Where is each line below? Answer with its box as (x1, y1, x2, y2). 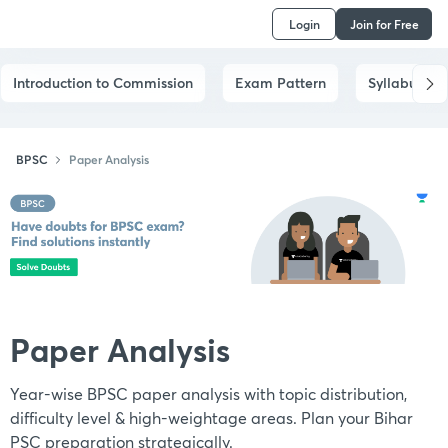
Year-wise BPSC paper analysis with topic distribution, (10, 383, 407, 405)
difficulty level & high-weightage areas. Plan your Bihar (10, 407, 413, 429)
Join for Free (349, 15, 419, 32)
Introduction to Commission (13, 73, 193, 92)
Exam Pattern (235, 73, 326, 92)
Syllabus (368, 73, 423, 92)
